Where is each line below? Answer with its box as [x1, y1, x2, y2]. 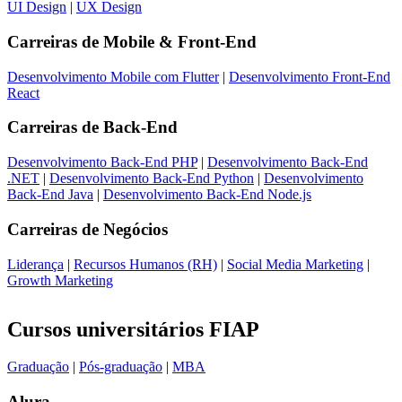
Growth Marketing [7, 272, 113, 288]
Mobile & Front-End [103, 31, 257, 51]
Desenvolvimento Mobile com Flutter [7, 68, 219, 84]
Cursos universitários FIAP [7, 317, 259, 341]
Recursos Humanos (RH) [74, 256, 217, 272]
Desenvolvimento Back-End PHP [7, 154, 197, 170]
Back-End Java [7, 187, 93, 203]
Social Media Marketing [227, 256, 363, 272]
